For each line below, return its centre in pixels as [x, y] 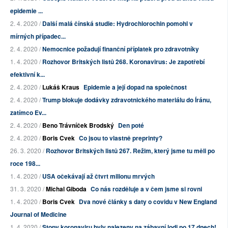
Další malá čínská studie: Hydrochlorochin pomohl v [118, 24]
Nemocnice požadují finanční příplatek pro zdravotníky [121, 49]
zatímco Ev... [28, 113]
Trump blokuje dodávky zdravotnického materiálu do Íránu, [127, 100]
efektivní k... [27, 75]
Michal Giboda [66, 189]
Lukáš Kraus [61, 87]
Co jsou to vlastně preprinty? [121, 138]
